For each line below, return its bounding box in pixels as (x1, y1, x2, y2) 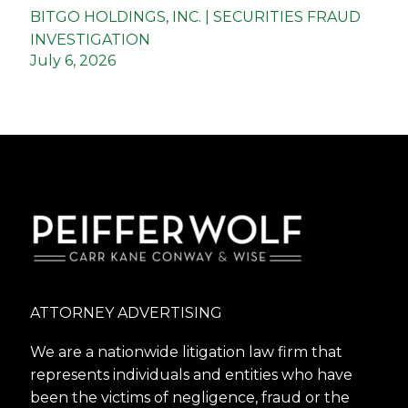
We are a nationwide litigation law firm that (30, 342, 343, 361)
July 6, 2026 (30, 52, 116, 70)
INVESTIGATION (30, 31, 150, 49)
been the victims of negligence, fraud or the (30, 388, 351, 406)
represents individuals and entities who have (30, 365, 353, 383)
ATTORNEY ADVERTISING (30, 304, 223, 322)
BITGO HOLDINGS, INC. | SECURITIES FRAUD (30, 8, 361, 26)
